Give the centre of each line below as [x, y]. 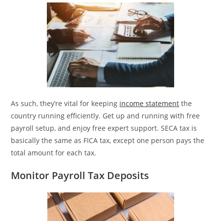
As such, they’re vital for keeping [65, 103]
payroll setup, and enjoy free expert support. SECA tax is [104, 128]
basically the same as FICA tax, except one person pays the [108, 140]
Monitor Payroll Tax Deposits [80, 175]
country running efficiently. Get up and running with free [106, 116]
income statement [149, 103]
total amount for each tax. [54, 153]
